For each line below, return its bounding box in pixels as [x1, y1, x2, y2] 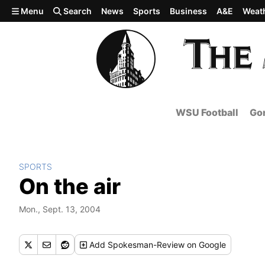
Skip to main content [5, 4, 98, 16]
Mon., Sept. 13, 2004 [19, 204, 101, 214]
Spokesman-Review [108, 240, 185, 250]
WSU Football [176, 106, 238, 118]
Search [62, 6, 92, 16]
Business [170, 6, 208, 16]
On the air [19, 173, 121, 199]
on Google [185, 240, 227, 250]
